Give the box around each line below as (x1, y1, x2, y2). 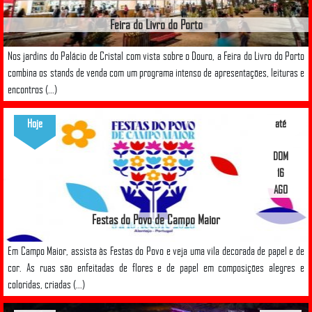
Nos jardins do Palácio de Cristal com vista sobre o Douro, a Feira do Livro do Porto (8, 48, 304, 63)
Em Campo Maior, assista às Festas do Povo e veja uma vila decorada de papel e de (8, 243, 304, 258)
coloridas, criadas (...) (8, 276, 85, 291)
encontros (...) (8, 81, 57, 96)
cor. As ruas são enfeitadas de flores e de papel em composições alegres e (8, 260, 304, 274)
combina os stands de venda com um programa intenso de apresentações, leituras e (8, 65, 304, 79)
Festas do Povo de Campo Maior (92, 211, 220, 227)
